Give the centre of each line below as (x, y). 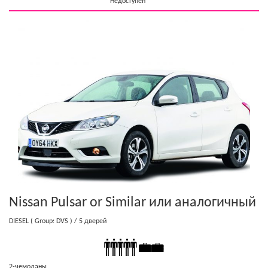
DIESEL (19, 222)
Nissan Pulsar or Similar (77, 203)
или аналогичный (201, 203)
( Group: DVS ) (51, 222)
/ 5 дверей (90, 222)
